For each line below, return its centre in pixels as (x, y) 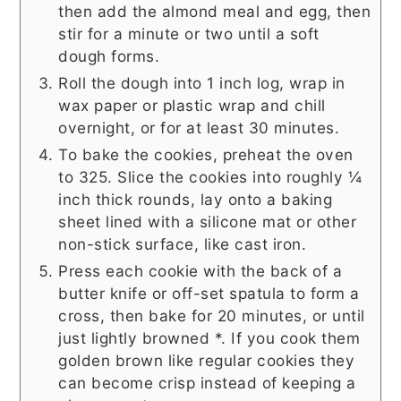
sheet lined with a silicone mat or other (208, 221)
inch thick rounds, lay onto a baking (196, 199)
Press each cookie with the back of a (200, 270)
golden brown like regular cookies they (207, 360)
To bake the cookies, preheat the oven (206, 154)
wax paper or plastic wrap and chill (192, 105)
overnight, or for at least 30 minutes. (199, 127)
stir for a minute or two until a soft (189, 33)
